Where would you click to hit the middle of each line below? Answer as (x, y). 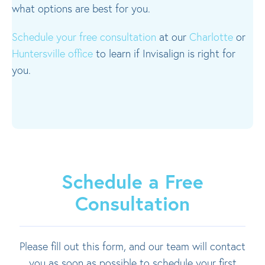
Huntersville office (52, 53)
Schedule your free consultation (84, 37)
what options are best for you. (81, 8)
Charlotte (211, 37)
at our (173, 37)
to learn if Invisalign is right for (164, 53)
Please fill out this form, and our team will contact (132, 246)
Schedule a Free (132, 181)
